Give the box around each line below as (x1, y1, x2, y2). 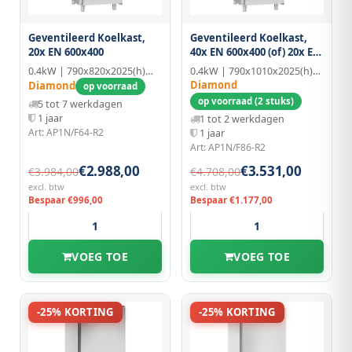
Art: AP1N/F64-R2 (28, 125, 104, 139)
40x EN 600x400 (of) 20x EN (190, 44, 321, 59)
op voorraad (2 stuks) (198, 94, 294, 107)
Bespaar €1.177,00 (190, 193, 273, 206)
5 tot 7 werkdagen (38, 97, 123, 111)
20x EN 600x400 (28, 44, 104, 59)
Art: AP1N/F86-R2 (190, 140, 266, 154)
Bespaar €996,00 (28, 193, 103, 206)
